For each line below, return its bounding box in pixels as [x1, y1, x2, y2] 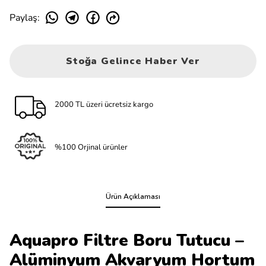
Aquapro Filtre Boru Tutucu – [9, 229, 244, 252]
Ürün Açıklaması [106, 192, 160, 201]
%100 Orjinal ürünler [54, 141, 128, 153]
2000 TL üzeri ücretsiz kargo [54, 99, 153, 110]
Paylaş [9, 11, 37, 24]
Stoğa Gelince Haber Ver [66, 55, 200, 68]
